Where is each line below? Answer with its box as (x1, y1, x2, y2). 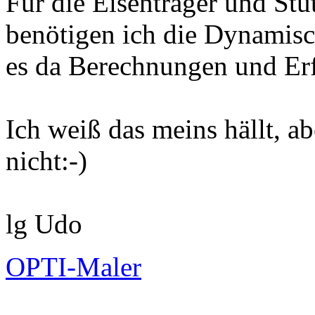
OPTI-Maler (6, 252, 141, 283)
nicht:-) (6, 146, 87, 176)
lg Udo (6, 209, 82, 240)
